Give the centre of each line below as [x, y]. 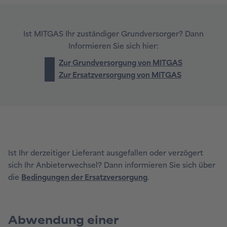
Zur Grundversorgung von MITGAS [121, 63]
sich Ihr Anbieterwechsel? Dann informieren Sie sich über [112, 165]
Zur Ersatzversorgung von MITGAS [120, 75]
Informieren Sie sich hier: [113, 46]
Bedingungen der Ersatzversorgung [84, 177]
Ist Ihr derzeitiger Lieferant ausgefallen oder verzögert [106, 153]
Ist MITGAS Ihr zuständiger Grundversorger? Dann [113, 34]
